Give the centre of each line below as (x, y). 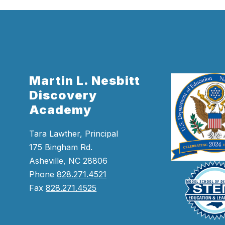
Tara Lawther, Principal (74, 133)
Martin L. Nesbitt (85, 80)
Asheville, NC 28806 (69, 160)
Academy (61, 109)
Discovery (63, 95)
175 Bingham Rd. (61, 147)
